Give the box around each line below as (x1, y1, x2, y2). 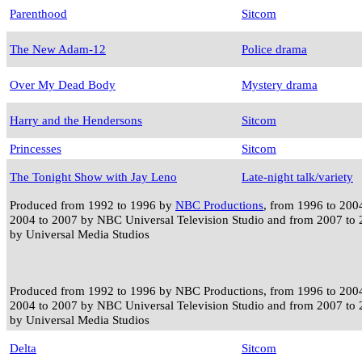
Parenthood (10, 6, 67, 21)
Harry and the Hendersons (10, 113, 142, 128)
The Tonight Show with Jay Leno (10, 170, 177, 184)
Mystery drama (242, 78, 318, 92)
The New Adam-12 (10, 42, 106, 57)
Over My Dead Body (10, 78, 116, 92)
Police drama (242, 42, 307, 57)
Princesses (10, 141, 61, 156)
